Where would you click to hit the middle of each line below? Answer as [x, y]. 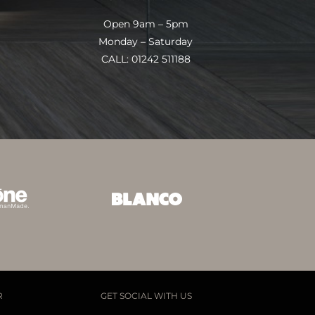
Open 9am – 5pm [146, 24]
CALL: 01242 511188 [146, 59]
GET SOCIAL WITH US [147, 296]
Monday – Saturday [146, 41]
